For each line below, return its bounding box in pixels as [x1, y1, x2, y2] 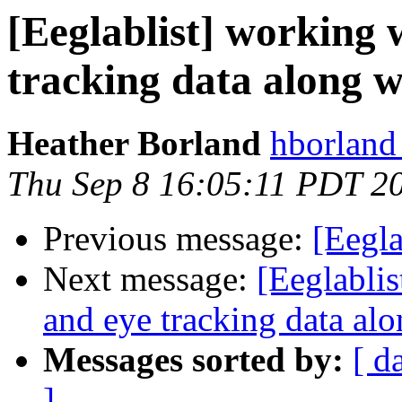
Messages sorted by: [43, 340, 344, 380]
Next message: [43, 259, 257, 299]
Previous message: [43, 219, 312, 258]
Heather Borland [7, 124, 261, 163]
